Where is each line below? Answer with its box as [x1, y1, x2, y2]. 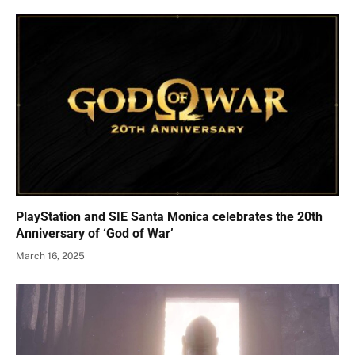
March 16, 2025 [16, 250, 85, 261]
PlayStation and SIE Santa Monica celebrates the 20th [16, 209, 323, 224]
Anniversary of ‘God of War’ [16, 226, 174, 241]
